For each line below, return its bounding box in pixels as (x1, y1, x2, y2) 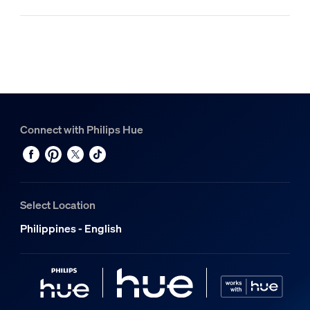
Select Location (19, 197, 95, 212)
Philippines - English (19, 220, 122, 236)
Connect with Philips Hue (19, 121, 143, 137)
